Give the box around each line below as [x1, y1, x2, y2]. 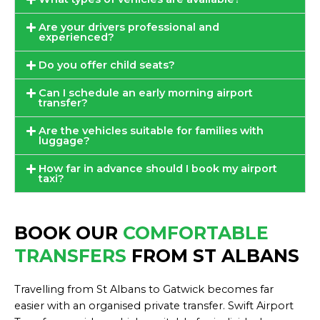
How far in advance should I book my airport [38, 162, 277, 176]
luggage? [38, 134, 90, 148]
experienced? [38, 31, 114, 44]
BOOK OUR [14, 222, 118, 244]
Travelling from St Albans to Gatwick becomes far [14, 283, 274, 296]
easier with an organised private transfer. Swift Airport [14, 299, 294, 313]
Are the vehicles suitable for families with [38, 124, 264, 138]
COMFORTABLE [118, 222, 269, 244]
